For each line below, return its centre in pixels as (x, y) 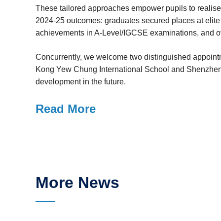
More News (77, 183)
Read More (66, 109)
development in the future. (81, 82)
